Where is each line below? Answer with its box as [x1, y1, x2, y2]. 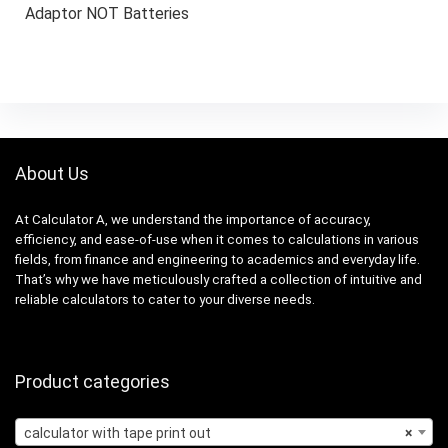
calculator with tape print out [24, 424, 211, 441]
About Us [15, 162, 89, 184]
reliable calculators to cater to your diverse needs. [15, 291, 315, 307]
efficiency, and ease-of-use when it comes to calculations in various [15, 231, 419, 247]
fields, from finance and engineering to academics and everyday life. [15, 251, 420, 267]
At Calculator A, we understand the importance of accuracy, [15, 211, 371, 227]
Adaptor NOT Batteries [24, 4, 189, 24]
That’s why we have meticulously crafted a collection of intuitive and [15, 271, 422, 287]
